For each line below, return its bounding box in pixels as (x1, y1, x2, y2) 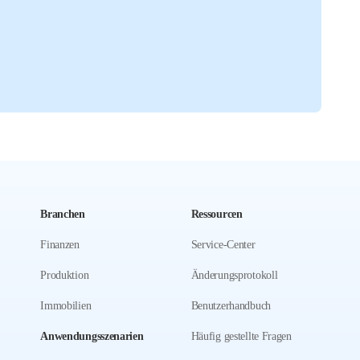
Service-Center (190, 239, 256, 251)
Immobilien (40, 300, 92, 312)
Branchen (40, 208, 85, 220)
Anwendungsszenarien (40, 330, 144, 342)
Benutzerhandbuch (190, 300, 271, 312)
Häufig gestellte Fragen (190, 330, 292, 342)
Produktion (40, 269, 89, 281)
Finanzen (40, 239, 80, 251)
